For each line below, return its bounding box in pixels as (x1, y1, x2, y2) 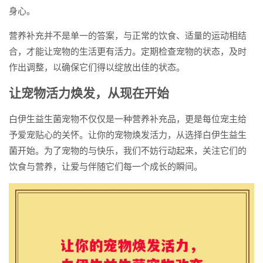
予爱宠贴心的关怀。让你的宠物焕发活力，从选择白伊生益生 (9, 130, 247, 140)
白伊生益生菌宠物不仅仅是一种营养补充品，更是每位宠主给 (9, 114, 247, 124)
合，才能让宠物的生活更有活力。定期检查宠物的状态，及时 (9, 46, 247, 56)
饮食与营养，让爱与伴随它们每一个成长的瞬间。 (9, 161, 203, 171)
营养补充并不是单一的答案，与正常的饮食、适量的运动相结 (9, 31, 247, 41)
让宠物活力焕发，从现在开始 (9, 86, 169, 100)
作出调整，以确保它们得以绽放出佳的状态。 (9, 62, 185, 72)
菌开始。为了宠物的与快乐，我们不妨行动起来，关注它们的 (9, 146, 247, 156)
